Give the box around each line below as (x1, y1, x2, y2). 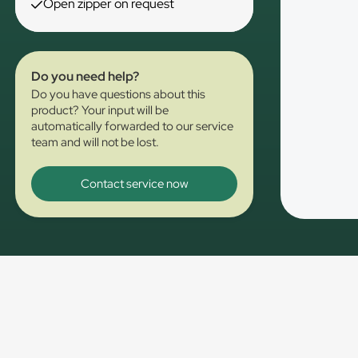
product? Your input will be (31, 102, 169, 118)
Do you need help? (31, 68, 140, 85)
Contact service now (80, 176, 189, 192)
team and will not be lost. (31, 134, 160, 150)
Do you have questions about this (31, 86, 206, 102)
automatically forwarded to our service (31, 118, 234, 134)
